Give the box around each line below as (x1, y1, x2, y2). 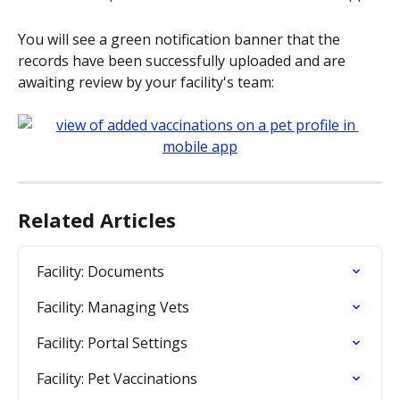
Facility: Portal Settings (37, 333, 187, 354)
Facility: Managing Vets (37, 297, 189, 318)
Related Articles (18, 206, 176, 234)
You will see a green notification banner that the (18, 29, 344, 49)
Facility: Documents (37, 262, 164, 282)
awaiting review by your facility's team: (18, 71, 274, 92)
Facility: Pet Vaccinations (37, 369, 197, 389)
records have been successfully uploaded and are (18, 50, 349, 71)
